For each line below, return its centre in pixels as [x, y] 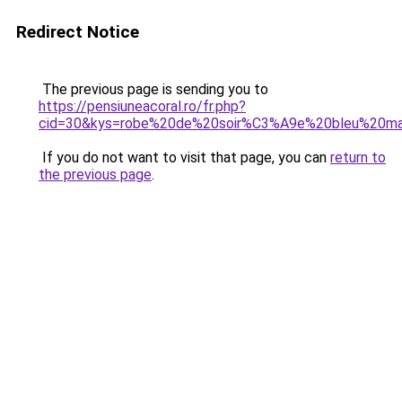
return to [358, 157]
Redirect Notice [78, 32]
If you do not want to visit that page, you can [184, 157]
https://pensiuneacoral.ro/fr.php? [142, 106]
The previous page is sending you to [153, 89]
